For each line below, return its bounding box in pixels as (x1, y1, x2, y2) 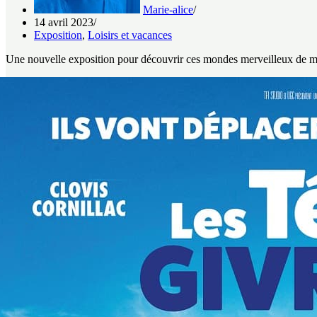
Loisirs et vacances (88, 29, 172, 42)
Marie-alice (143, 4, 193, 16)
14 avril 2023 (34, 16, 93, 29)
